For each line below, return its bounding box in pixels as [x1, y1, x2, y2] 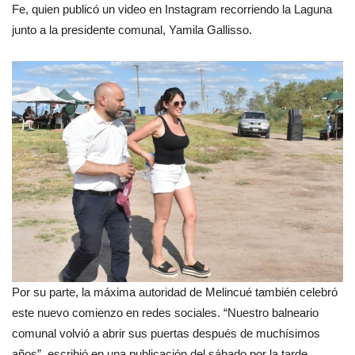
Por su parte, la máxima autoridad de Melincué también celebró [12, 285, 338, 300]
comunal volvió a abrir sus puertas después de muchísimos [12, 326, 320, 341]
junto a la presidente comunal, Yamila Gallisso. [12, 23, 252, 37]
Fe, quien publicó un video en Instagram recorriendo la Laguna [12, 2, 332, 17]
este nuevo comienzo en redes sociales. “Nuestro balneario [12, 306, 319, 320]
